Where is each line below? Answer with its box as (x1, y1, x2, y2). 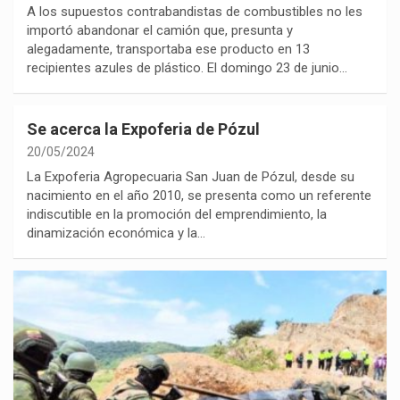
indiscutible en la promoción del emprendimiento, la (27, 205, 327, 222)
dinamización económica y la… (27, 224, 205, 241)
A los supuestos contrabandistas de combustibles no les (27, 3, 362, 20)
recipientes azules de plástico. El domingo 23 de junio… (27, 59, 347, 76)
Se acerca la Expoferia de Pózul (27, 119, 260, 138)
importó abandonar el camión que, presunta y (27, 21, 293, 38)
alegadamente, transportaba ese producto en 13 (27, 40, 310, 57)
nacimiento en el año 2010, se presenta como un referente (27, 187, 371, 204)
